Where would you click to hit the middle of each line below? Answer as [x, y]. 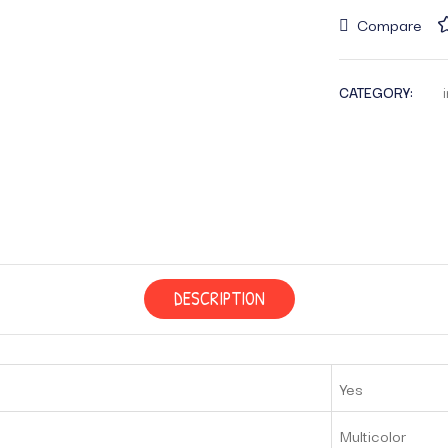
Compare [389, 24]
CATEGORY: [376, 92]
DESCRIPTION [219, 298]
